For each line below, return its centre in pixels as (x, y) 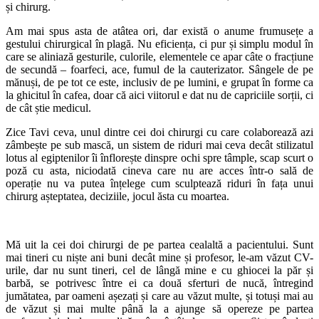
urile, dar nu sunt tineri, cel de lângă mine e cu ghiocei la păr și (159, 270)
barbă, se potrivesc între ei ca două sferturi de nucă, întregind (159, 283)
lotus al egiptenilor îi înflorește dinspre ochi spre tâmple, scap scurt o (159, 157)
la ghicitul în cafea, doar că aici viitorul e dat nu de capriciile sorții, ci (159, 95)
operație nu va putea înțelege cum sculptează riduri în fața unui (159, 183)
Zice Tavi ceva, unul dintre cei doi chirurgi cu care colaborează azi (159, 132)
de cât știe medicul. (48, 108)
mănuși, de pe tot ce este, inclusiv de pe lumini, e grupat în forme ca (159, 82)
